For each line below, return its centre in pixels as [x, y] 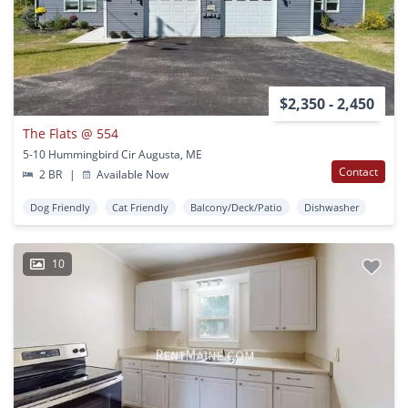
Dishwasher [331, 208]
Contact [358, 172]
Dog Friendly [60, 208]
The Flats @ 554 [71, 134]
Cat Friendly [140, 208]
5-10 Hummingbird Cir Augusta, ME [112, 155]
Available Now [132, 175]
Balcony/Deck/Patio [236, 208]
